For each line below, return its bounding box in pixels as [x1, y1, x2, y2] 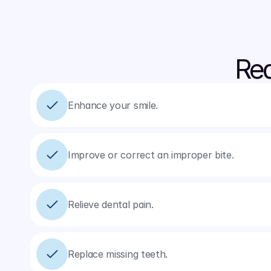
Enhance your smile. [68, 99, 158, 111]
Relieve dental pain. [68, 198, 154, 211]
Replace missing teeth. [68, 248, 168, 260]
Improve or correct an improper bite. [68, 149, 234, 161]
